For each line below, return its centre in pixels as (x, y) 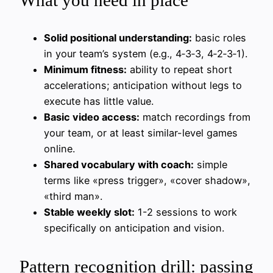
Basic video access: (92, 117)
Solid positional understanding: (118, 38)
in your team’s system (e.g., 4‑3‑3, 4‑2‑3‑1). (146, 54)
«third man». (73, 197)
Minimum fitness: (85, 70)
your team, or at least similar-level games (141, 133)
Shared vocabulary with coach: (119, 165)
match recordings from (195, 117)
